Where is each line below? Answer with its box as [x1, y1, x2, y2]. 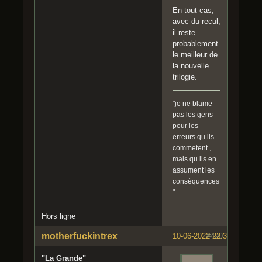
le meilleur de [173, 50, 218, 60]
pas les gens [173, 111, 213, 119]
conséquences [173, 177, 219, 186]
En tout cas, [173, 6, 214, 15]
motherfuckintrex [42, 231, 118, 242]
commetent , [173, 144, 211, 153]
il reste [173, 28, 195, 37]
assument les [173, 166, 215, 175]
